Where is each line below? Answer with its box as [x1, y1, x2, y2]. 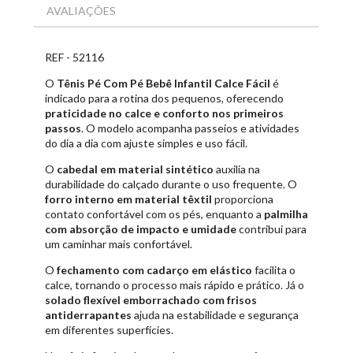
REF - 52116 [45, 50, 104, 64]
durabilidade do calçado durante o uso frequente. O [45, 176, 297, 191]
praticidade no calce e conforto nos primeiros [45, 106, 284, 120]
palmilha [264, 206, 308, 221]
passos [45, 121, 81, 135]
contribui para [236, 221, 307, 236]
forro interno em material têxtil [45, 191, 212, 206]
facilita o [252, 262, 295, 277]
